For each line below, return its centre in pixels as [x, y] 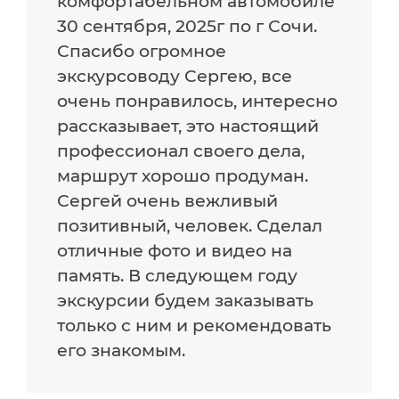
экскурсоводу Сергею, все [175, 76]
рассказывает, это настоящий [188, 126]
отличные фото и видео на [175, 250]
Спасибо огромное [142, 51]
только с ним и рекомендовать [195, 325]
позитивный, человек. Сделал [190, 225]
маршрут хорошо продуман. [183, 175]
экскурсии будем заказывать [186, 300]
